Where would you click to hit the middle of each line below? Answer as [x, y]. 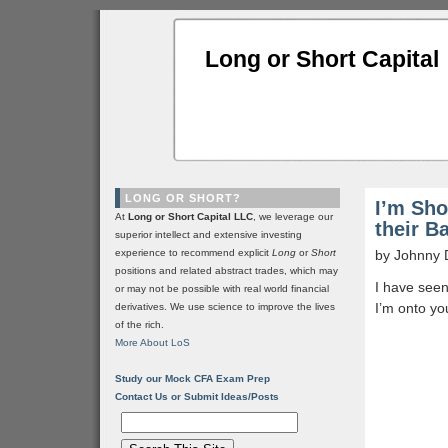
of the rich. [139, 324]
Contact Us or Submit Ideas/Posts [197, 396]
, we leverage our [293, 216]
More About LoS [152, 342]
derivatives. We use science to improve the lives [225, 306]
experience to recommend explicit [193, 252]
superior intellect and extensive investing [208, 234]
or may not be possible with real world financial [222, 288]
